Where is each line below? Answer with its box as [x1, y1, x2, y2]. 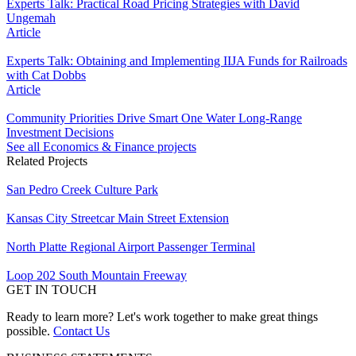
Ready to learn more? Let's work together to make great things [6, 309, 318, 323]
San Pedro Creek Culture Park [6, 182, 158, 196]
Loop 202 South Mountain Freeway [6, 268, 187, 282]
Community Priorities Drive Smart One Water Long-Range [6, 110, 302, 125]
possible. [6, 323, 53, 338]
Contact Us [53, 323, 110, 338]
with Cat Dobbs [6, 68, 86, 82]
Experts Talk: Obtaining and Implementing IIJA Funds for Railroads [6, 53, 347, 68]
